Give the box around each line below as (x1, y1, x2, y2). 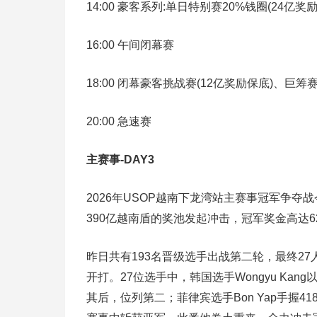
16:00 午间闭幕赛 (86, 39, 174, 52)
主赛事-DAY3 (86, 154, 154, 166)
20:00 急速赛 (86, 115, 151, 128)
